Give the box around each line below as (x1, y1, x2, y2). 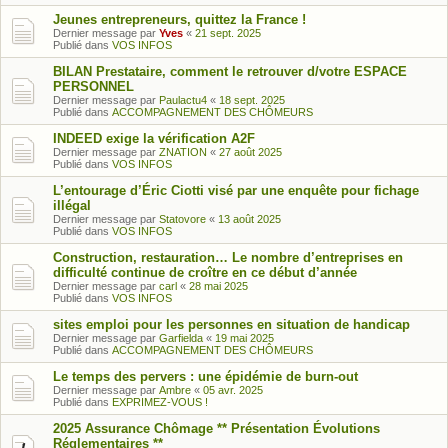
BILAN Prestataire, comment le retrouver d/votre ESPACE (53, 63, 407, 79)
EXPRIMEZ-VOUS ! (112, 395, 208, 408)
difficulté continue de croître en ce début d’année (53, 264, 357, 280)
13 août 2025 (218, 212, 281, 225)
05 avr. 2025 (203, 383, 263, 396)
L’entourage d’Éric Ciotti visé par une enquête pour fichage (53, 182, 419, 198)
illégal (53, 197, 91, 213)
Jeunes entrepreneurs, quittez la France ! (53, 11, 306, 27)
